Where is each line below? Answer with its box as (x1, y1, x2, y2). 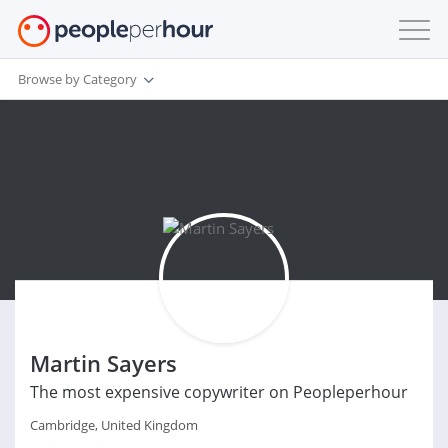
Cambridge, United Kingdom (30, 416, 198, 434)
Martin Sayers (30, 348, 177, 378)
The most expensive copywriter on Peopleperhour (30, 381, 408, 403)
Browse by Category (18, 69, 137, 88)
